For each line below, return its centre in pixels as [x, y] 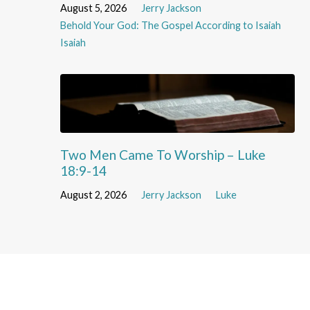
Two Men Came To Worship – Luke [163, 155]
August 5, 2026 [93, 8]
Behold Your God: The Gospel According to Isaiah [171, 25]
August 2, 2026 [93, 195]
